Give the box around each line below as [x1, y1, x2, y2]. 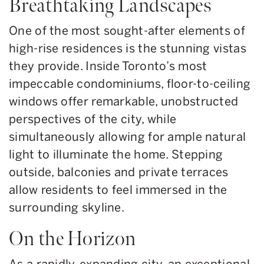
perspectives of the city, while [9, 111, 177, 126]
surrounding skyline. [9, 200, 130, 214]
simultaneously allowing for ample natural [9, 129, 246, 144]
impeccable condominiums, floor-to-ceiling [9, 76, 251, 91]
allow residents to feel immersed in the [9, 182, 227, 197]
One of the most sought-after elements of [9, 23, 245, 38]
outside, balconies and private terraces [9, 164, 229, 179]
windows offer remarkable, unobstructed [9, 94, 239, 108]
